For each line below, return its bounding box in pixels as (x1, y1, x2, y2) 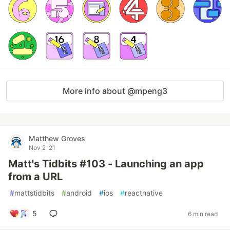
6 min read (188, 209, 218, 218)
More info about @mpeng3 (63, 86, 167, 96)
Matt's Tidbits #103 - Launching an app (8, 158, 204, 170)
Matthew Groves (29, 134, 85, 143)
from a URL (8, 170, 63, 183)
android (66, 188, 92, 197)
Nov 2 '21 (29, 144, 55, 151)
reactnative (125, 188, 163, 197)
